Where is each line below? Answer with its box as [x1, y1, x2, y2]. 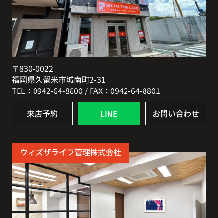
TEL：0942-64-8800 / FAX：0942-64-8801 [11, 85, 160, 96]
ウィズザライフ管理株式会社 [19, 146, 121, 158]
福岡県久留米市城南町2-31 [11, 74, 108, 85]
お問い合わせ [152, 108, 200, 119]
